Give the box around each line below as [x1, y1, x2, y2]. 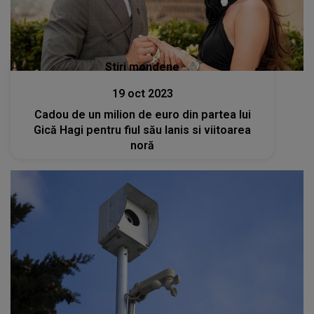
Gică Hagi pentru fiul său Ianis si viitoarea [34, 123, 252, 137]
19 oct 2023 [111, 86, 173, 100]
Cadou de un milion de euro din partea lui [34, 107, 251, 121]
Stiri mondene [105, 60, 180, 74]
